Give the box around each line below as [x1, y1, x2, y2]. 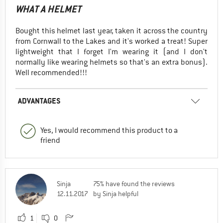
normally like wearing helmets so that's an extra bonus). [15, 57, 208, 67]
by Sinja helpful [93, 189, 138, 198]
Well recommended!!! [15, 67, 87, 78]
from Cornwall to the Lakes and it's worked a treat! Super [15, 36, 208, 46]
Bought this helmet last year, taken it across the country [15, 25, 208, 36]
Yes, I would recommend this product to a [40, 125, 178, 135]
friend [40, 135, 60, 145]
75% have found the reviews [93, 179, 175, 188]
